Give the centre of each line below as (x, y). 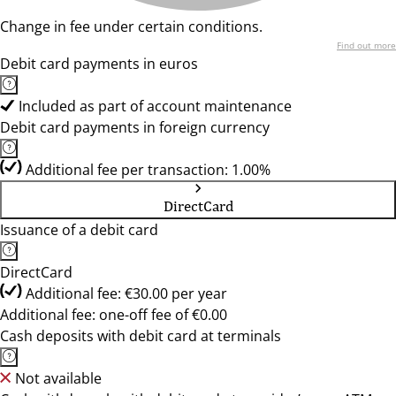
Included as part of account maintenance (155, 106)
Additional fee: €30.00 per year (126, 293)
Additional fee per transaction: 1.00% (148, 170)
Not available (58, 378)
